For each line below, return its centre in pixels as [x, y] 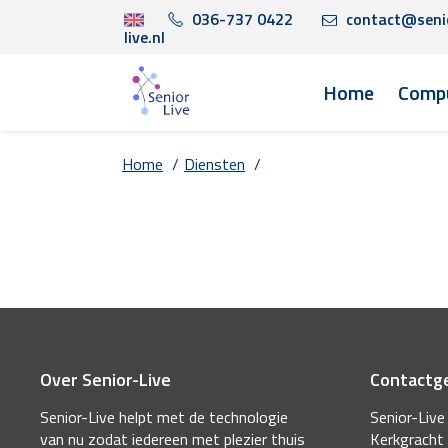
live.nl [144, 37]
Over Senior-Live [105, 380]
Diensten [214, 164]
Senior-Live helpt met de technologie [164, 417]
